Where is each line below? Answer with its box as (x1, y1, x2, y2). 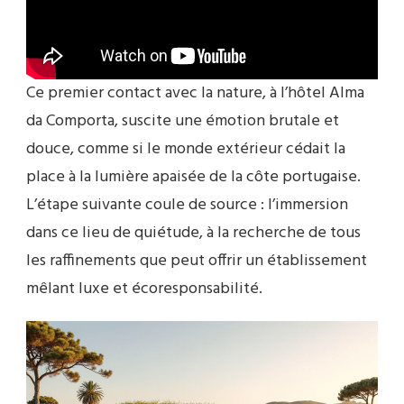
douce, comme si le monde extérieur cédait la (26, 136, 345, 163)
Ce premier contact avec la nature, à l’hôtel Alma (26, 80, 364, 107)
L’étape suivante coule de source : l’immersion (26, 192, 348, 219)
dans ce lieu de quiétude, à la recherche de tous (26, 220, 361, 247)
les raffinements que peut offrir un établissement (26, 248, 367, 275)
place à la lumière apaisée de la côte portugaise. (26, 164, 361, 191)
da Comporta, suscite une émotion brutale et (26, 108, 339, 135)
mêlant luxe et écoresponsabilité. (26, 276, 262, 303)
